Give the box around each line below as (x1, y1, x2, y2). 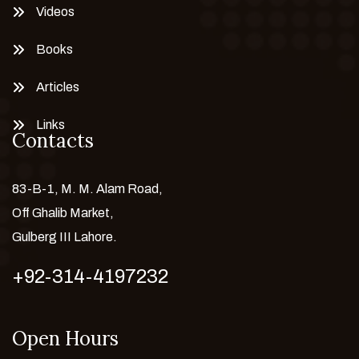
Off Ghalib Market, (12, 205, 114, 220)
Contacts (12, 127, 94, 153)
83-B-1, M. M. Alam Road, (12, 181, 163, 196)
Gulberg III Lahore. (12, 229, 117, 244)
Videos (36, 4, 75, 18)
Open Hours (12, 325, 119, 351)
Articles (36, 79, 79, 94)
